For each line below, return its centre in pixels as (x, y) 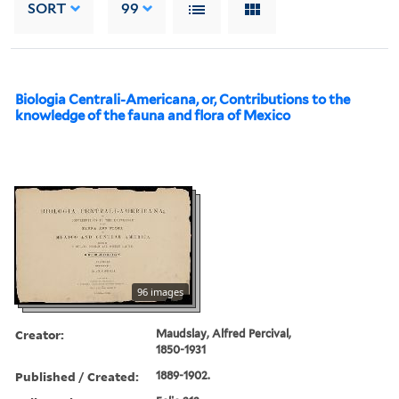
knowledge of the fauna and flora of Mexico (153, 115)
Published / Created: (77, 376)
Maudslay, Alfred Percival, (224, 333)
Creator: (40, 334)
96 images (160, 291)
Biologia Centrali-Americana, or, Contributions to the (183, 99)
